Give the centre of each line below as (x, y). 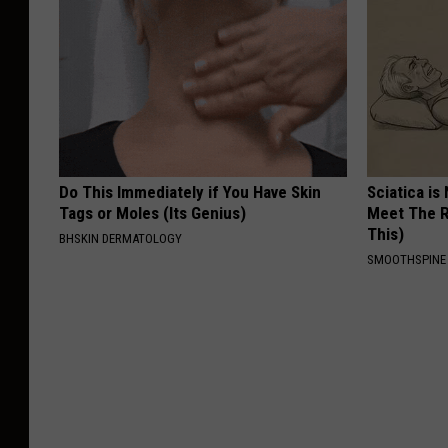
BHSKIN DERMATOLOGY (120, 238)
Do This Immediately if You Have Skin (190, 191)
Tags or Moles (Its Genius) (152, 212)
